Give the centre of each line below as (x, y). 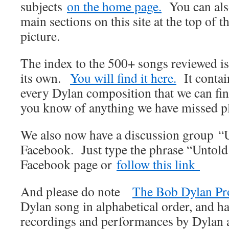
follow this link (158, 164)
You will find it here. (123, 78)
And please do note (76, 191)
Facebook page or (68, 164)
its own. (45, 78)
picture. (40, 36)
